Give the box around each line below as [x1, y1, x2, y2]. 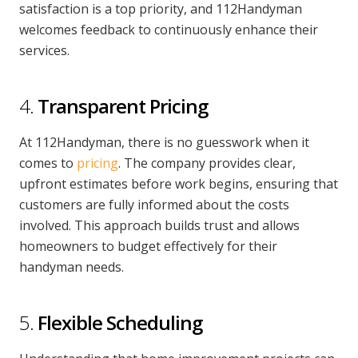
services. [19, 42, 70, 59]
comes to [19, 154, 77, 172]
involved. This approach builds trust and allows [19, 217, 300, 234]
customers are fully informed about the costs [19, 196, 289, 213]
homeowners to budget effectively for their [19, 237, 277, 255]
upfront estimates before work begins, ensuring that [19, 175, 338, 193]
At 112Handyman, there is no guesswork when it [19, 133, 309, 151]
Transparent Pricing [38, 93, 208, 119]
